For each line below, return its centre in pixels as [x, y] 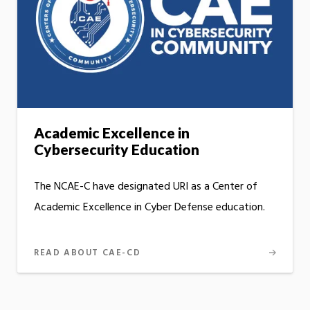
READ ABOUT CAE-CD [88, 253]
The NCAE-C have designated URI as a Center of [146, 187]
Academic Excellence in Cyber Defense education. [149, 208]
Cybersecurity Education [117, 149]
